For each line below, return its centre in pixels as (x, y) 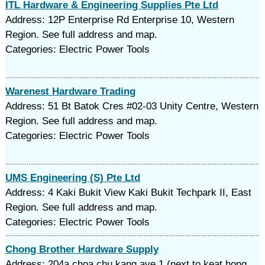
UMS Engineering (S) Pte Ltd (72, 178)
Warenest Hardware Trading (70, 91)
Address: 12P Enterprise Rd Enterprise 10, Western (119, 20)
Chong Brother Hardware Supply (82, 249)
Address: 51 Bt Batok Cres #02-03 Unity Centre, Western (132, 106)
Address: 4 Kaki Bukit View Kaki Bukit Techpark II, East (128, 193)
